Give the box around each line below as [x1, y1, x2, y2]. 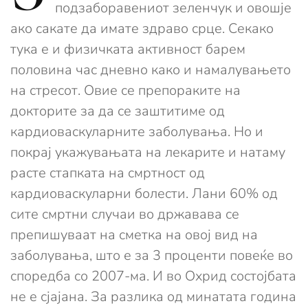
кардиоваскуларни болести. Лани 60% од [10, 184, 278, 203]
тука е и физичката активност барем [10, 40, 245, 59]
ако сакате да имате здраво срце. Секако [10, 19, 274, 38]
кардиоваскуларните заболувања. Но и [10, 122, 263, 142]
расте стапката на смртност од [10, 164, 205, 183]
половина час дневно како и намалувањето [10, 60, 291, 80]
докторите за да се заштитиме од [10, 102, 225, 121]
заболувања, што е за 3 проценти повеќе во [10, 246, 293, 265]
